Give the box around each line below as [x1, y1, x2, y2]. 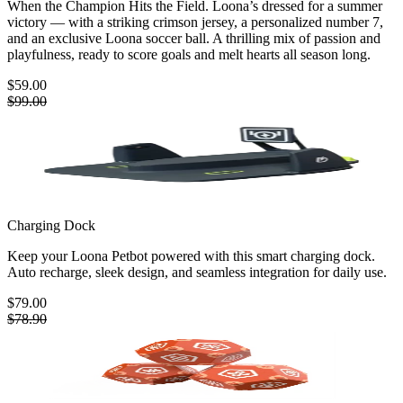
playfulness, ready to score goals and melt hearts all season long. [7, 47, 371, 63]
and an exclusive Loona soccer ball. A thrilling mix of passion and [7, 31, 381, 47]
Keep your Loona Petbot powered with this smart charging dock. [7, 248, 375, 264]
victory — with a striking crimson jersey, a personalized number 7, [7, 14, 383, 31]
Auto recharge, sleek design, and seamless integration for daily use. [7, 264, 387, 281]
